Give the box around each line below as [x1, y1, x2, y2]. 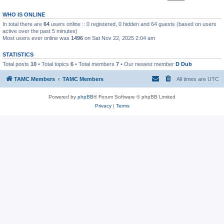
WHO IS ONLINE [2, 11, 45, 17]
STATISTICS [2, 51, 33, 57]
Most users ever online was [2, 34, 71, 41]
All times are [176, 76, 207, 82]
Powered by [48, 94, 77, 99]
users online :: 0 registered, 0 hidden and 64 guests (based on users [49, 20, 216, 27]
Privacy [94, 103, 111, 108]
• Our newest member [119, 60, 175, 67]
